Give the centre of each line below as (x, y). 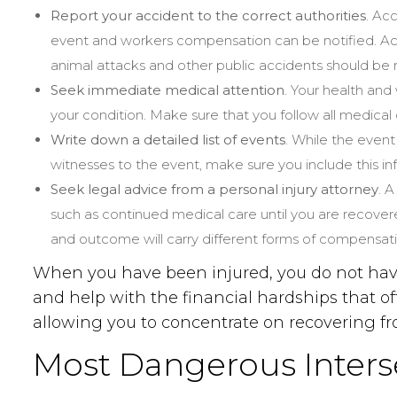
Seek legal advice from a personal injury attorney (214, 189)
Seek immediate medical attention (167, 90)
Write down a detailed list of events (168, 140)
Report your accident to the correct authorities (208, 16)
